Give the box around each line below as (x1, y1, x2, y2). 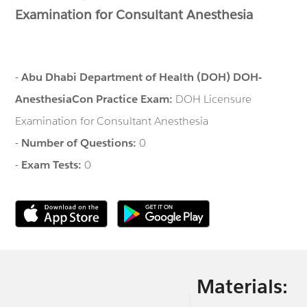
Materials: (196, 274, 288, 299)
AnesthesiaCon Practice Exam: (15, 91, 176, 106)
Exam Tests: (21, 157, 85, 172)
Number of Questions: (21, 135, 140, 150)
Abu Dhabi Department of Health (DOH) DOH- (21, 69, 262, 84)
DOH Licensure (175, 91, 252, 106)
